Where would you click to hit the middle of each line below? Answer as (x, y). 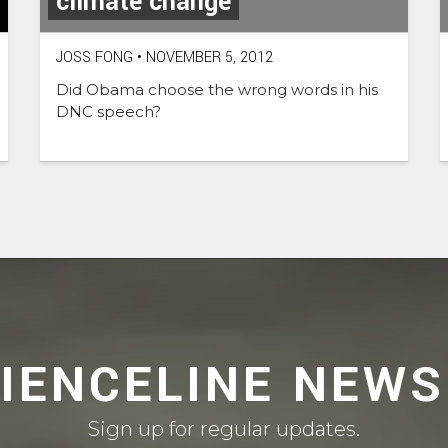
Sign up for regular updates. (224, 429)
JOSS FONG (94, 58)
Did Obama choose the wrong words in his (217, 90)
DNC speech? (108, 112)
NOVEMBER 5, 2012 (207, 58)
